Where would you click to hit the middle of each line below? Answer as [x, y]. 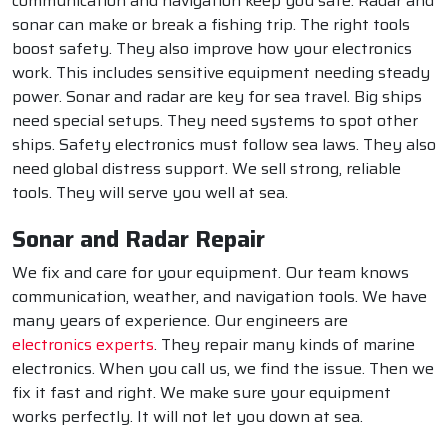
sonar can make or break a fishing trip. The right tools [211, 25]
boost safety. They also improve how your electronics [212, 49]
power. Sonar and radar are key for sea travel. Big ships [217, 97]
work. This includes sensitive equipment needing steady [221, 73]
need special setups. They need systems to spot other [215, 121]
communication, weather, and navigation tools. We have [219, 297]
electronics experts [83, 345]
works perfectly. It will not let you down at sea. [187, 417]
